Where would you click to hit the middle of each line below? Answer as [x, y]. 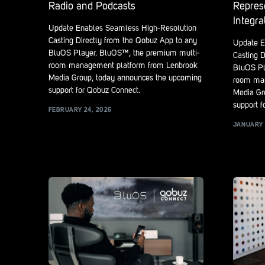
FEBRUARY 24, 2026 [80, 110]
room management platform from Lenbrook [123, 66]
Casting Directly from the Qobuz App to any [123, 41]
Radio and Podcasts [92, 7]
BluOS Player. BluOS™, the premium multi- [124, 54]
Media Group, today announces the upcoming [125, 78]
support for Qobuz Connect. [94, 91]
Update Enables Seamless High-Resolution [122, 29]
